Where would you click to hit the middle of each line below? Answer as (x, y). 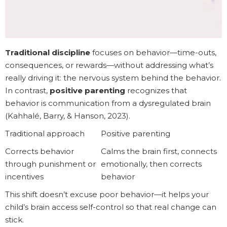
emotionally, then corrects (151, 164)
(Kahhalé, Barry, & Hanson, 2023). (68, 116)
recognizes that (156, 91)
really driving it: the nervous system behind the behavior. (113, 78)
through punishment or (50, 164)
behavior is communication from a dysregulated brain (108, 103)
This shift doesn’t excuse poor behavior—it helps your (107, 195)
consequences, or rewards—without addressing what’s (109, 65)
